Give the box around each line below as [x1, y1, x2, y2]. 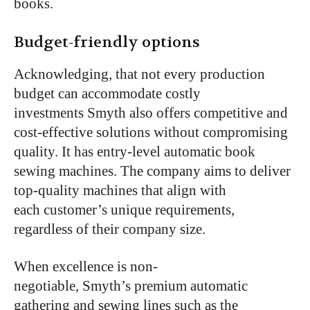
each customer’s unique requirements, [14, 201, 235, 218]
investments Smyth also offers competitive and [14, 104, 288, 121]
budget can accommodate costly [14, 84, 201, 102]
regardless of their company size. [14, 220, 206, 237]
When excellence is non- [14, 257, 158, 275]
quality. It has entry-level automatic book [14, 143, 255, 160]
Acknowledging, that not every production [14, 65, 265, 82]
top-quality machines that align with [14, 181, 226, 199]
